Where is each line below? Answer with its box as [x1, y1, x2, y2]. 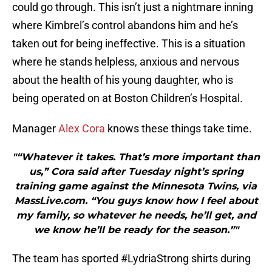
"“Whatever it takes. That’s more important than [12, 151, 260, 163]
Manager [12, 122, 58, 135]
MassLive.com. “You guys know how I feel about [14, 195, 258, 207]
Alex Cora [58, 122, 105, 135]
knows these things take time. [105, 122, 252, 135]
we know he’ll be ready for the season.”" [33, 224, 239, 236]
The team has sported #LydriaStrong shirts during [12, 252, 251, 265]
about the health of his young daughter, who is [12, 73, 233, 87]
